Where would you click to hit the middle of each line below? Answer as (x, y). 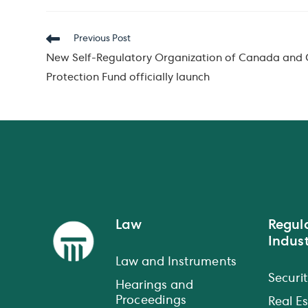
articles (63, 64)
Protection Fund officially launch (128, 79)
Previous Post (102, 40)
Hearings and (154, 286)
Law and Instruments (176, 262)
